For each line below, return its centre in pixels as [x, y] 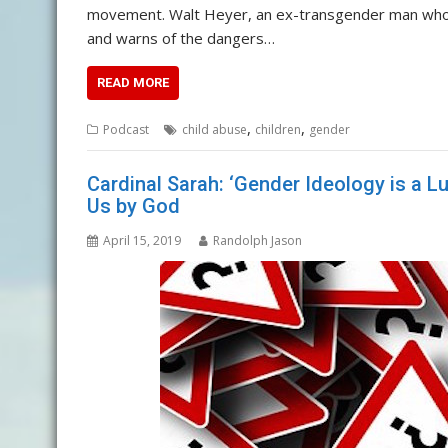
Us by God [133, 206]
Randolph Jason [257, 241]
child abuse [214, 129]
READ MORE [133, 82]
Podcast [126, 129]
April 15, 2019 [142, 241]
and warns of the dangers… [181, 37]
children [278, 129]
